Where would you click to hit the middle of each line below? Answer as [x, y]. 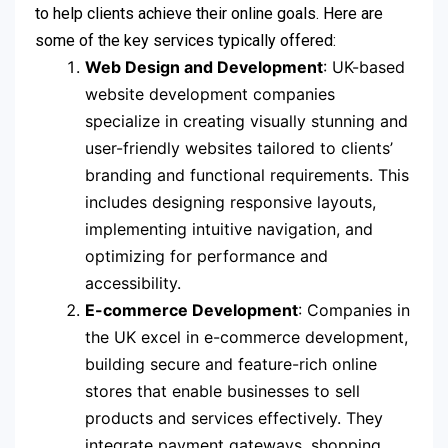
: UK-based [364, 66]
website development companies [210, 93]
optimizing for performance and [206, 255]
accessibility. [133, 282]
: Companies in [354, 309]
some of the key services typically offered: [185, 40]
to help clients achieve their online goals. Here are [209, 13]
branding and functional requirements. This [247, 174]
